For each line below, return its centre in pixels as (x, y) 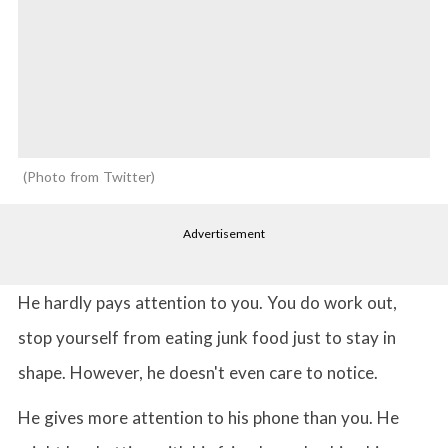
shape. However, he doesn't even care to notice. (198, 372)
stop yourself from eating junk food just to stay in (207, 337)
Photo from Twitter (89, 176)
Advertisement (224, 233)
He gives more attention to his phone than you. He (208, 417)
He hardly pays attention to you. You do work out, (207, 302)
